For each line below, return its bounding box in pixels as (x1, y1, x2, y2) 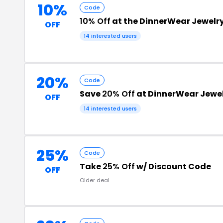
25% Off (103, 160, 135, 172)
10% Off (80, 15, 111, 27)
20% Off (102, 88, 135, 100)
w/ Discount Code (135, 160, 211, 172)
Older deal (80, 176, 110, 184)
